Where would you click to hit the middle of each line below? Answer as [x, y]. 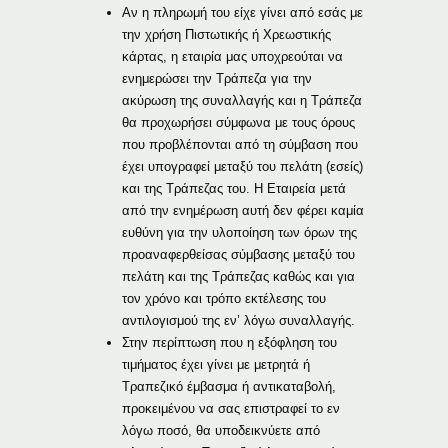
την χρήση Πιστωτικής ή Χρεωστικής [227, 34]
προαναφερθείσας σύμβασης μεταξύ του [239, 254]
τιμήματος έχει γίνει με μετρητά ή [216, 364]
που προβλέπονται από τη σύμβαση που [240, 144]
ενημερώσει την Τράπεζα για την [217, 78]
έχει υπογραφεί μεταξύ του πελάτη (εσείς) [243, 166]
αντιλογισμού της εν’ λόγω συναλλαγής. [239, 320]
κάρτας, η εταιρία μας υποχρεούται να [233, 56]
